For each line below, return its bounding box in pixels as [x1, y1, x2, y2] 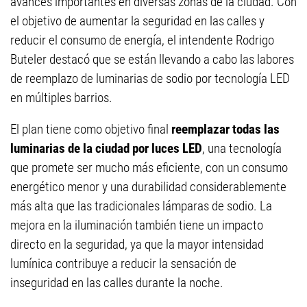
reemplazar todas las [171, 121, 280, 138]
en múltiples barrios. [10, 90, 112, 106]
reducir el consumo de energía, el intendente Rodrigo [10, 32, 274, 49]
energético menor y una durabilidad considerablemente [10, 179, 286, 195]
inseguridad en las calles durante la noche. [10, 275, 223, 291]
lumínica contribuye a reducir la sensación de [10, 256, 236, 272]
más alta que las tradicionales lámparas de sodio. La [10, 198, 272, 214]
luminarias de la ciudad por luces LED [10, 140, 202, 157]
